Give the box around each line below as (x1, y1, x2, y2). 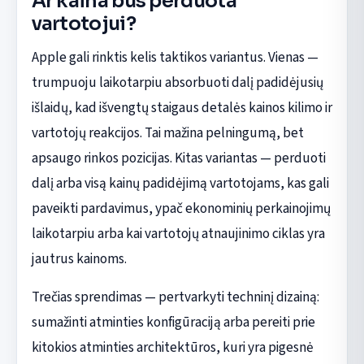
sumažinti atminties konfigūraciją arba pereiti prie (31, 311, 315, 332)
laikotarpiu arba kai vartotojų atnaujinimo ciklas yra (31, 223, 325, 244)
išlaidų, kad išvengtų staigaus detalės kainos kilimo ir (31, 97, 332, 118)
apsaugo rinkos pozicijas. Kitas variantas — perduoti (31, 147, 326, 168)
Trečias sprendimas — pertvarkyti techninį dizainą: (31, 286, 319, 307)
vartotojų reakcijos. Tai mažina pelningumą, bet (31, 122, 304, 143)
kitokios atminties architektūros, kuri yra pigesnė (31, 336, 314, 357)
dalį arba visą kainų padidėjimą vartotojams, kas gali (31, 172, 329, 193)
